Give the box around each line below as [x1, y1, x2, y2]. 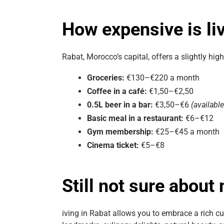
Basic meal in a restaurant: [87, 113, 183, 123]
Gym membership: [87, 126, 153, 136]
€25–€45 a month [153, 126, 219, 136]
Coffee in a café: [87, 86, 147, 96]
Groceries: [87, 72, 124, 82]
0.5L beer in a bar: [87, 99, 153, 109]
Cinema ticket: [87, 140, 139, 150]
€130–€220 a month [124, 72, 199, 82]
